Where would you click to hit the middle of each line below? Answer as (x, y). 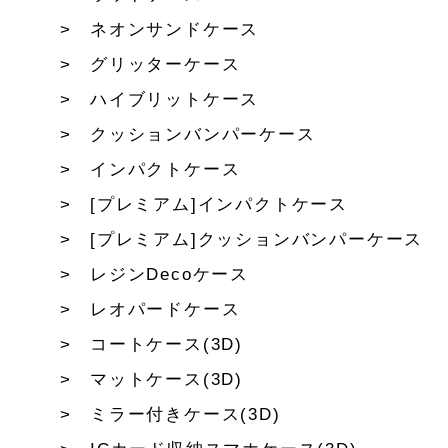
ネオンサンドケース (175, 30)
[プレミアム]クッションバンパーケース (257, 240)
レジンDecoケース (169, 275)
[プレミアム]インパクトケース (219, 205)
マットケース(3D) (167, 380)
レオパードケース (165, 310)
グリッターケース (165, 65)
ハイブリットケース (175, 100)
